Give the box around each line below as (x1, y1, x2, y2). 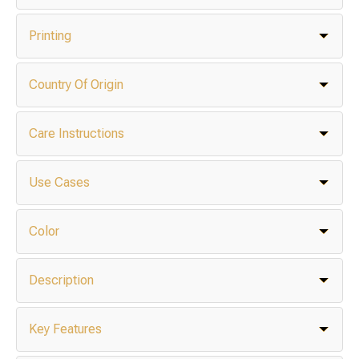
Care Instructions (29, 126, 124, 142)
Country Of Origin (29, 77, 123, 93)
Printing (29, 28, 71, 44)
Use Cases (29, 175, 90, 191)
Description (29, 272, 94, 288)
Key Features (29, 321, 102, 337)
